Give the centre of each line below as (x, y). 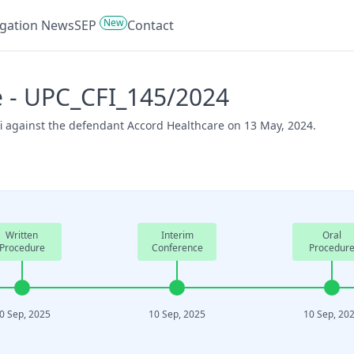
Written (22, 235)
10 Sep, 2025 (177, 314)
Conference (177, 248)
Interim (177, 235)
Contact (151, 25)
